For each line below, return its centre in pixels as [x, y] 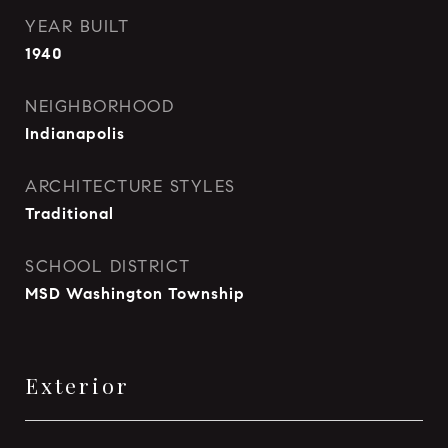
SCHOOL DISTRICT [108, 266]
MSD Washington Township [135, 293]
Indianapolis [75, 133]
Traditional [69, 213]
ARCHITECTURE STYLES [130, 186]
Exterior [77, 385]
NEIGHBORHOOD [99, 106]
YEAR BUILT [77, 26]
